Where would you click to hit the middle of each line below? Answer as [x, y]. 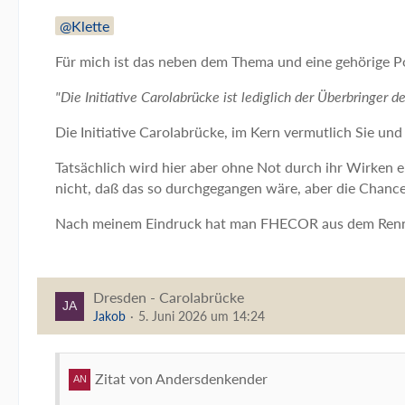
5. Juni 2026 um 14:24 [202, 316]
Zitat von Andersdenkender [181, 379]
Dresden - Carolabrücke [169, 297]
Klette [90, 26]
